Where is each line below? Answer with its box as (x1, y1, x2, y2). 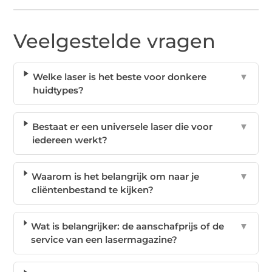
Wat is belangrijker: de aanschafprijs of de (31, 220, 225, 233)
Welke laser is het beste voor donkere (33, 71, 207, 83)
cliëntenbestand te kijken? (32, 184, 154, 196)
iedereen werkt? (32, 134, 108, 146)
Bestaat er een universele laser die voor (32, 121, 213, 133)
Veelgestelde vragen (13, 29, 216, 53)
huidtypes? (33, 84, 84, 97)
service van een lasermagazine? (31, 234, 178, 246)
